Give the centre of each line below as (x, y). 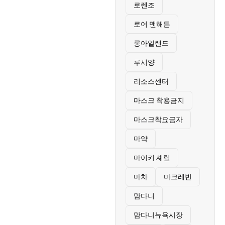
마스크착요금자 (158, 120)
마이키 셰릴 (152, 158)
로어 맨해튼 (152, 24)
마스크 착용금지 (159, 100)
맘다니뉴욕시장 (158, 215)
